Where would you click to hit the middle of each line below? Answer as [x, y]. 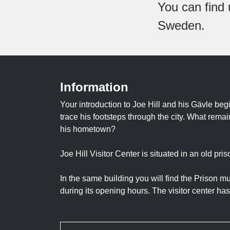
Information [94, 87]
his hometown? [88, 129]
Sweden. [181, 25]
